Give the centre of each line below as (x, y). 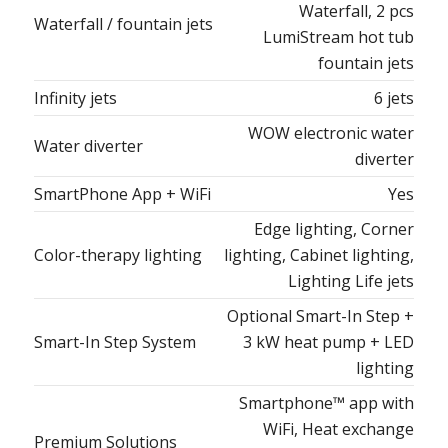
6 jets (394, 98)
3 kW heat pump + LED (328, 342)
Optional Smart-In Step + (320, 316)
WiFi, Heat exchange (338, 429)
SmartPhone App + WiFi (122, 194)
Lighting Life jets (351, 281)
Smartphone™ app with (326, 403)
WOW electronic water (331, 133)
